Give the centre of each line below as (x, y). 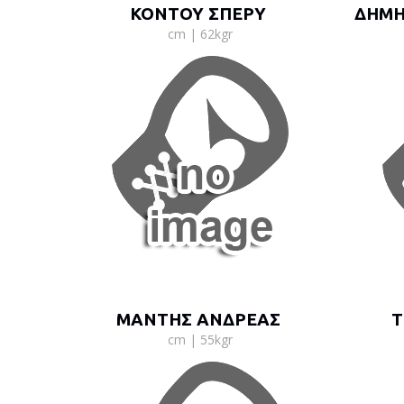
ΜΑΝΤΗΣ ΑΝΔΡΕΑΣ (198, 319)
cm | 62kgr (200, 34)
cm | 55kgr (200, 340)
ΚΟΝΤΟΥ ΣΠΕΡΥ (198, 14)
